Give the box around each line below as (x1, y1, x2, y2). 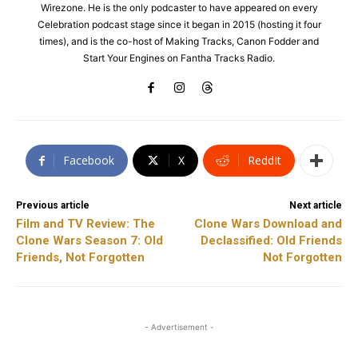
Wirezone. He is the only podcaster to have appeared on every (40, 2, 318, 14)
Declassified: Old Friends (200, 233, 342, 249)
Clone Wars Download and (193, 217, 342, 232)
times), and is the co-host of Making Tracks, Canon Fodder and (39, 35, 319, 48)
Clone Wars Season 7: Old (16, 233, 163, 249)
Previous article (16, 200, 89, 212)
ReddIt (247, 153, 281, 169)
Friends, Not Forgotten (16, 250, 145, 265)
